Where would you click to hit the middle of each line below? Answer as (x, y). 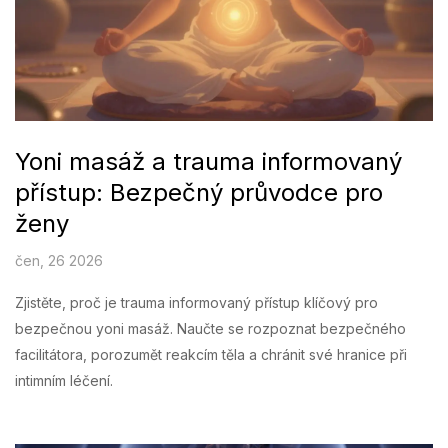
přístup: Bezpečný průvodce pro (199, 193)
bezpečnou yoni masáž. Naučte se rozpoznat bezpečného (210, 329)
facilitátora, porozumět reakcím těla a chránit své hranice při (211, 355)
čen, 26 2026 (59, 261)
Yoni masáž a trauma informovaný (208, 162)
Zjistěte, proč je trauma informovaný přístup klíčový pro (196, 303)
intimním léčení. (64, 381)
